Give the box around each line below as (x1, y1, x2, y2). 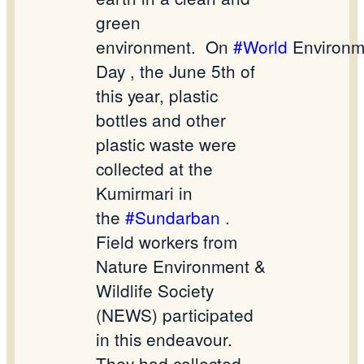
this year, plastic (96, 83, 218, 108)
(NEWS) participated (96, 302, 253, 327)
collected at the (96, 156, 213, 181)
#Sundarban (125, 205, 220, 230)
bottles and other (96, 107, 226, 132)
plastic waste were (96, 132, 236, 157)
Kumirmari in (96, 180, 193, 206)
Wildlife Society (96, 278, 214, 303)
